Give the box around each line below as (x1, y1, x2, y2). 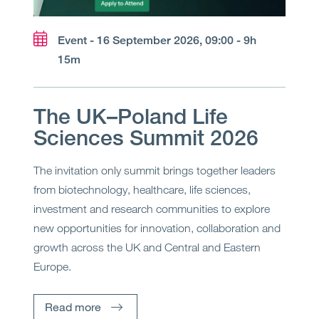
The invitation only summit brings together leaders (33, 164, 276, 177)
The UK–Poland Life (33, 103, 229, 130)
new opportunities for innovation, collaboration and (33, 221, 281, 235)
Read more (45, 300, 102, 314)
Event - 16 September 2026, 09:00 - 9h (58, 33, 257, 48)
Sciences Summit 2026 (33, 125, 259, 151)
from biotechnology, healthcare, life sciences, (33, 183, 251, 197)
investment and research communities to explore (33, 202, 271, 216)
